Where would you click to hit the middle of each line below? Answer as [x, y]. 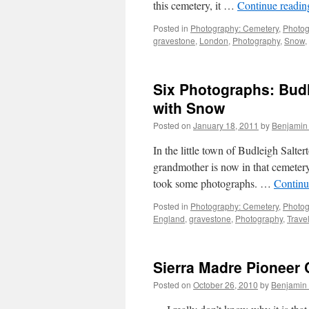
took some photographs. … [213, 183]
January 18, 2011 [226, 125]
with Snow [189, 108]
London [214, 40]
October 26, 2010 [226, 285]
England [169, 218]
